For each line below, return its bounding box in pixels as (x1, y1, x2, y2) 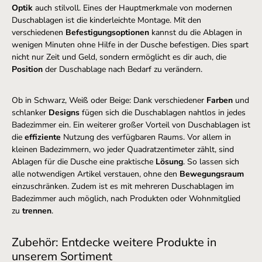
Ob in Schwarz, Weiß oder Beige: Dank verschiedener (12, 95, 206, 106)
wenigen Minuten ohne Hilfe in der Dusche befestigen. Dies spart (12, 39, 249, 51)
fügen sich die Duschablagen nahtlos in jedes (80, 107, 246, 119)
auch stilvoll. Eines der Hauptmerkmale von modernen (33, 2, 232, 14)
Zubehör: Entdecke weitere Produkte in (12, 235, 216, 251)
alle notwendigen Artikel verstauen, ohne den (12, 168, 180, 180)
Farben (206, 95, 233, 106)
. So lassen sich (183, 156, 239, 168)
